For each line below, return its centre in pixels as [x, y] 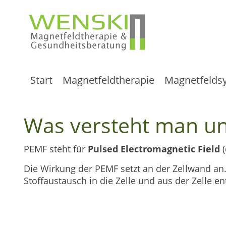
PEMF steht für [56, 149]
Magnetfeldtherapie [108, 80]
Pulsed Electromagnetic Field [154, 149]
